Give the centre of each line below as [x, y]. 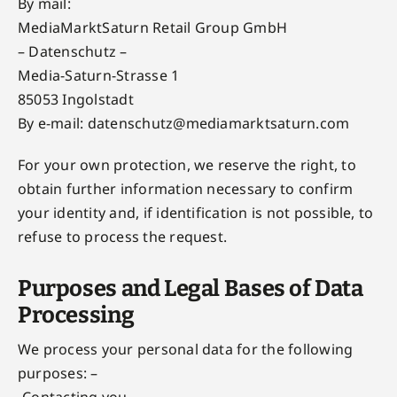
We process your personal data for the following [185, 349]
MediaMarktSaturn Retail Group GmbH [152, 27]
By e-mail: [52, 123]
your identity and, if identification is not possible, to [195, 213]
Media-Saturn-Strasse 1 [98, 75]
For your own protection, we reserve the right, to [187, 165]
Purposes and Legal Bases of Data [190, 288]
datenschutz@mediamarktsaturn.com [218, 123]
